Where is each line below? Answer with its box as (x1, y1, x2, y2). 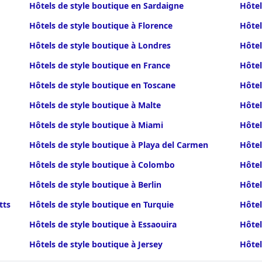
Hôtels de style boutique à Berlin (29, 179, 161, 190)
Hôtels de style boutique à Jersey (29, 239, 163, 250)
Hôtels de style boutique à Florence (29, 20, 173, 31)
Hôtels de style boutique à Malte (29, 99, 161, 111)
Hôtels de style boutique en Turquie (29, 199, 174, 210)
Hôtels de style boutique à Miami (29, 119, 163, 130)
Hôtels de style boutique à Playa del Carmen (29, 139, 208, 150)
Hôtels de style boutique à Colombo (29, 159, 175, 170)
